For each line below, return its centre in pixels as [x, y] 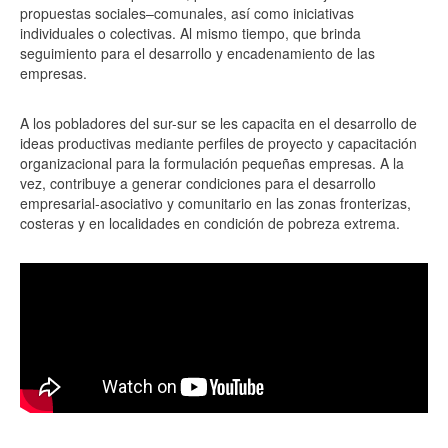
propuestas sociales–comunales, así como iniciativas [187, 12]
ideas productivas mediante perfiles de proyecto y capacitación [218, 142]
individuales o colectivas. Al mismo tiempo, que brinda [190, 32]
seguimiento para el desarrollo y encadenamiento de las [197, 52]
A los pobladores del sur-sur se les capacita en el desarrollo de [218, 122]
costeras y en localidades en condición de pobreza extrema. [210, 222]
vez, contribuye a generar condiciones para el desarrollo [198, 182]
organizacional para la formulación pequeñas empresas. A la [212, 162]
